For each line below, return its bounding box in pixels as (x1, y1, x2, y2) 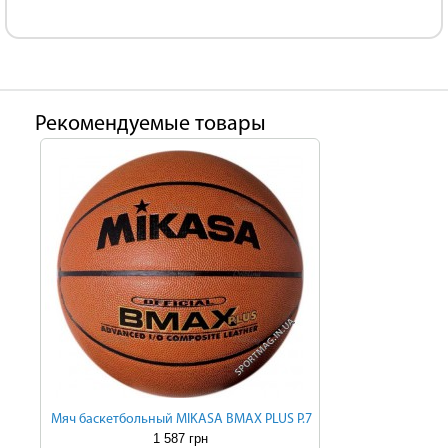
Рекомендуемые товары (35, 113, 266, 136)
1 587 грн (152, 431, 208, 446)
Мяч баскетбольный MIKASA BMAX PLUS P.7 (50, 412, 312, 427)
